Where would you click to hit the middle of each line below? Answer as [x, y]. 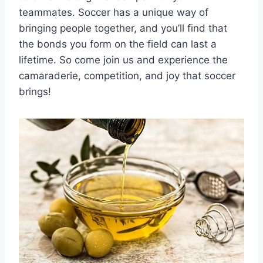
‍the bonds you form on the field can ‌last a [118, 44]
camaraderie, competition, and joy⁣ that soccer [127, 75]
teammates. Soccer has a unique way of [114, 12]
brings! [35, 91]
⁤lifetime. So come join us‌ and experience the [123, 60]
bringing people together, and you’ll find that [123, 28]
